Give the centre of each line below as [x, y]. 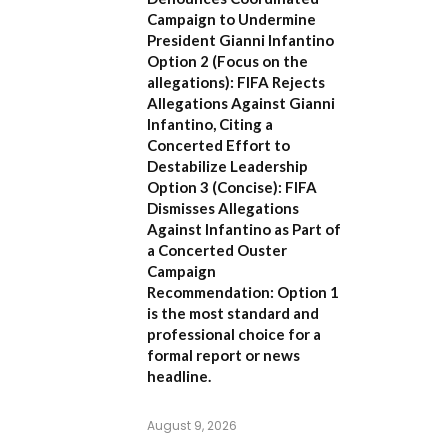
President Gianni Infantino [240, 40]
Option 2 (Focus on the [227, 61]
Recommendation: [210, 292]
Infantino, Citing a [210, 124]
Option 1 [306, 292]
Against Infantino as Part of [244, 229]
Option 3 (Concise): [214, 187]
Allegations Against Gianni [241, 103]
